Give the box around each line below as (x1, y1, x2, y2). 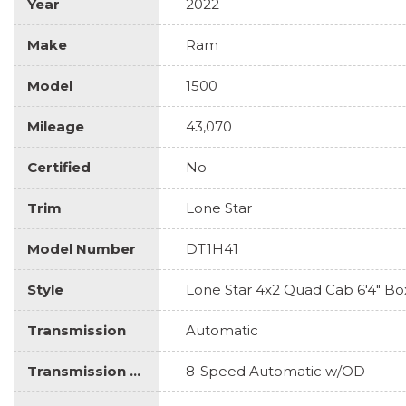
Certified (27, 158, 91, 176)
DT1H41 (186, 239, 238, 257)
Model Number (27, 239, 136, 257)
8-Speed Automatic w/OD (186, 362, 365, 380)
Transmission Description (130, 362, 140, 380)
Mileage (27, 117, 84, 135)
